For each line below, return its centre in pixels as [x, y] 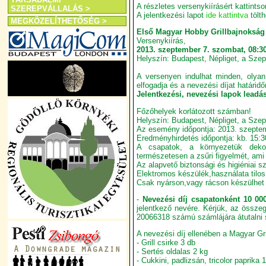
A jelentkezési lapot [171, 15]
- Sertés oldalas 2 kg [172, 252]
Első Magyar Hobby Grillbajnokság [201, 32]
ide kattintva [227, 15]
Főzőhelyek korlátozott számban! [194, 111]
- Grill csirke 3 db [166, 243]
